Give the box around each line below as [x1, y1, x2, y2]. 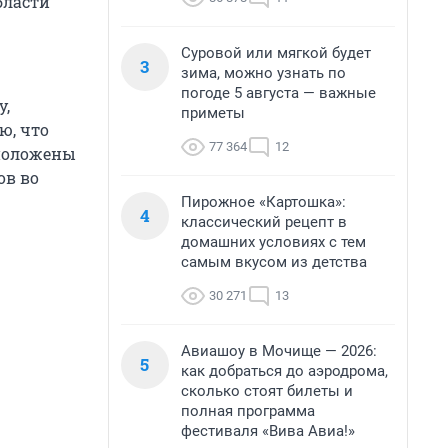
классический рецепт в [181, 213, 347, 231]
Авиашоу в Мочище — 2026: [181, 342, 377, 360]
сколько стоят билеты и [181, 382, 353, 400]
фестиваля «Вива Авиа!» [181, 422, 355, 440]
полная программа [181, 402, 315, 420]
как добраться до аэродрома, [181, 362, 388, 380]
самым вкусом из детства [181, 253, 367, 271]
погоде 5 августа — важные [181, 84, 376, 102]
